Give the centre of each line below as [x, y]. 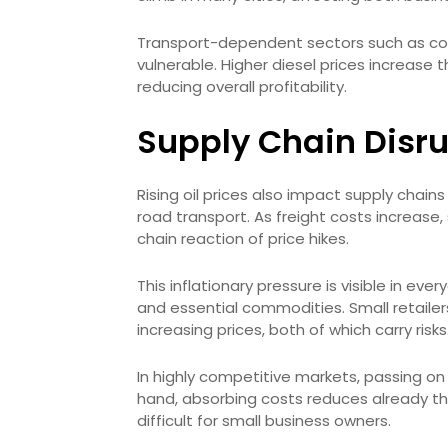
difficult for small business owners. [264, 420]
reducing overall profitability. [242, 86]
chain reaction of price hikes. [243, 238]
